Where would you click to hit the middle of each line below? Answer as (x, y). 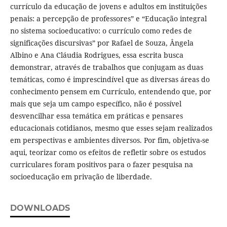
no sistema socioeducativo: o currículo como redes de (101, 31)
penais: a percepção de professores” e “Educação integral (108, 19)
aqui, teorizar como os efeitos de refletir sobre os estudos (108, 153)
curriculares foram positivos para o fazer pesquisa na (101, 165)
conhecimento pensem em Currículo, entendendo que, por (110, 92)
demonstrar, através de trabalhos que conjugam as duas (106, 67)
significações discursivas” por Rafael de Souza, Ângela (102, 43)
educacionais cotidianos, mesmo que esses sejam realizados (111, 128)
